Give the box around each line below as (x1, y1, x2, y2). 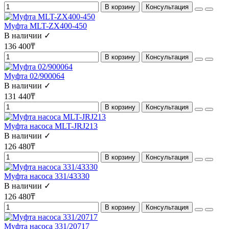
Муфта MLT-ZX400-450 (4, 21, 87, 31)
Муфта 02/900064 (4, 72, 64, 81)
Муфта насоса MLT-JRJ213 (4, 122, 98, 131)
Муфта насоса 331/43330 (4, 172, 89, 181)
